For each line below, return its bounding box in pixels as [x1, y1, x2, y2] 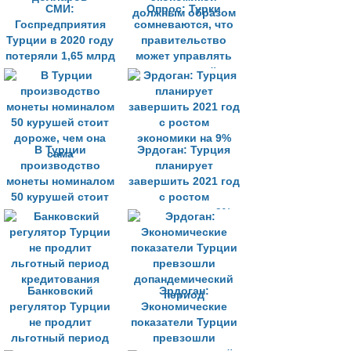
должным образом [132, 81, 236, 93]
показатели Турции [130, 317, 237, 328]
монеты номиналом [5, 175, 114, 187]
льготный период [11, 332, 109, 344]
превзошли [152, 332, 215, 344]
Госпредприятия [14, 19, 106, 31]
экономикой [150, 66, 217, 78]
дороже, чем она [14, 207, 106, 219]
